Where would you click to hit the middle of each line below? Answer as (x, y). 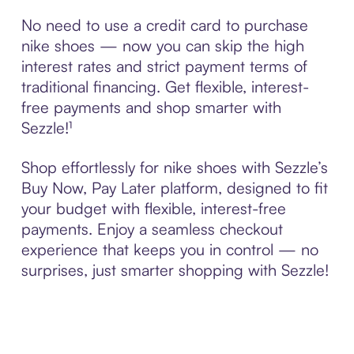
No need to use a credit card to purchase (164, 24)
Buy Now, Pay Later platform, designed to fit (174, 187)
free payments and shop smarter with (151, 107)
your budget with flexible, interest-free (153, 208)
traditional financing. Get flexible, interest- (165, 86)
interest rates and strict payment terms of (164, 66)
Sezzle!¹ (46, 127)
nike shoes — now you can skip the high (162, 45)
